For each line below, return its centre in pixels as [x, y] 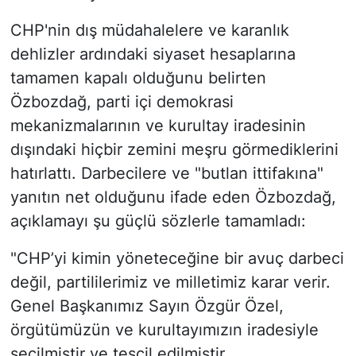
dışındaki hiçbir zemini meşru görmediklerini [174, 149]
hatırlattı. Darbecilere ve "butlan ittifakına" [166, 173]
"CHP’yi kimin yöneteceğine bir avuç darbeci [177, 258]
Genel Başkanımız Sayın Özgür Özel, [147, 306]
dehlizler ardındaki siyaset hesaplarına [153, 54]
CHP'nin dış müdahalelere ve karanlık [149, 30]
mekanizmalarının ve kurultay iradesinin [158, 125]
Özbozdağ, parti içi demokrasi [122, 101]
